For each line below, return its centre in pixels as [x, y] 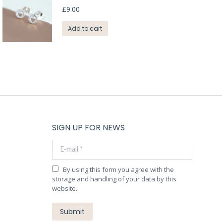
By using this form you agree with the [118, 169]
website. [64, 188]
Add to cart [85, 28]
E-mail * [65, 144]
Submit [72, 211]
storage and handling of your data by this [114, 179]
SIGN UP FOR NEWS [88, 127]
